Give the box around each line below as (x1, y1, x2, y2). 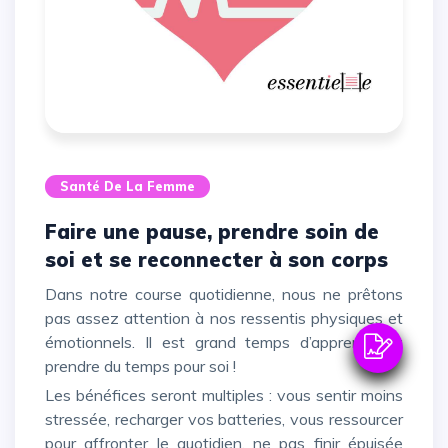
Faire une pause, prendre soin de (45, 218, 57, 244)
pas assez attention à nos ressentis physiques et (45, 307, 403, 328)
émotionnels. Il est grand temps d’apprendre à (45, 331, 403, 352)
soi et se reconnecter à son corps (45, 246, 388, 272)
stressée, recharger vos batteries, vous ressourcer (45, 408, 403, 429)
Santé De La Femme (60, 177, 195, 194)
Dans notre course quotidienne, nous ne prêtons (45, 283, 57, 304)
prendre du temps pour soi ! (45, 355, 240, 376)
